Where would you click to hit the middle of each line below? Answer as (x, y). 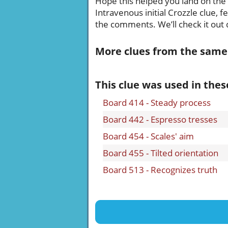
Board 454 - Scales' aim (148, 136)
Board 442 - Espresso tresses (160, 119)
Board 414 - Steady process (157, 103)
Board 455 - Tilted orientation (161, 153)
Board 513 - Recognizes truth (160, 170)
